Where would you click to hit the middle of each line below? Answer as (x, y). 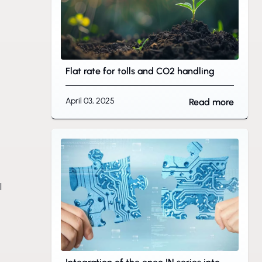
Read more (211, 102)
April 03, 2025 (90, 101)
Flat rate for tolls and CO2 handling (140, 71)
